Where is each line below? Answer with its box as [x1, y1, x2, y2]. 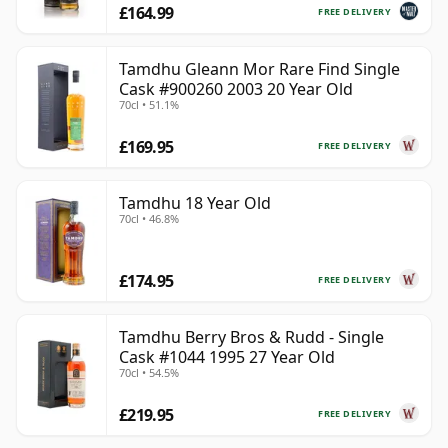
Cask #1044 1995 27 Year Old [119, 346, 335, 369]
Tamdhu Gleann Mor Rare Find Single [119, 58, 400, 81]
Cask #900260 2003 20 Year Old [119, 78, 353, 101]
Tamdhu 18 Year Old [119, 192, 271, 215]
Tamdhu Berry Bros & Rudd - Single [119, 326, 384, 349]
